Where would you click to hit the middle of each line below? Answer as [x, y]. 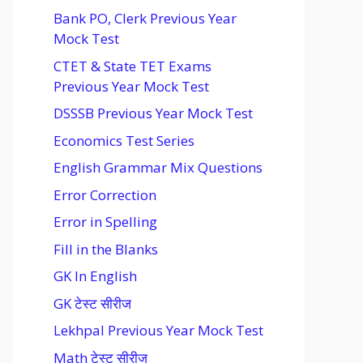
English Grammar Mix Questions [158, 167]
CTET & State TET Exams [132, 66]
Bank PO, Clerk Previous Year [145, 18]
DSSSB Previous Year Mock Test [153, 113]
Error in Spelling [105, 222]
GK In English [95, 276]
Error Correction [105, 194]
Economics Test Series [124, 140]
